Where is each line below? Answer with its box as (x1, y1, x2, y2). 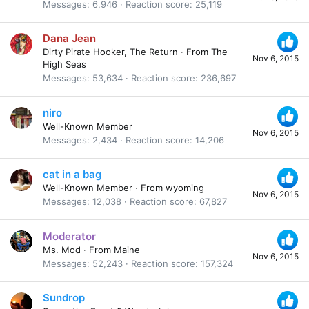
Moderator (43, 229, 96, 243)
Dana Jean (43, 32, 96, 46)
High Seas (43, 59, 86, 70)
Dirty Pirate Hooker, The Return (43, 46, 178, 58)
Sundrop (43, 291, 85, 305)
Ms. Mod (43, 243, 81, 255)
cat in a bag (43, 168, 101, 181)
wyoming (166, 182, 204, 194)
